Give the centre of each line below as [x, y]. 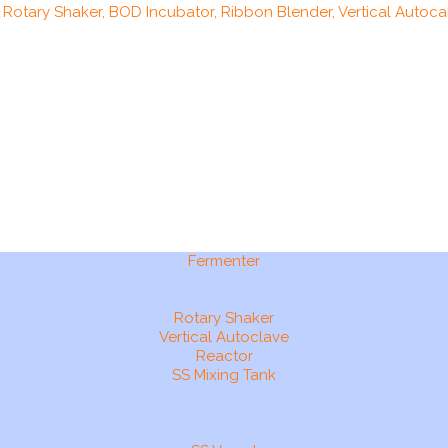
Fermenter [224, 260]
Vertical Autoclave [224, 336]
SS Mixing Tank [224, 374]
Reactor [224, 355]
